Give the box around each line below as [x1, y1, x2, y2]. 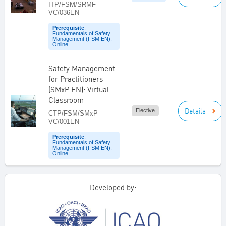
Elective [136, 107, 155, 114]
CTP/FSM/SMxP [48, 109, 98, 117]
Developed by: [90, 182, 136, 192]
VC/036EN [48, 8, 79, 16]
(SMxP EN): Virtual [48, 84, 109, 94]
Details [185, 106, 206, 116]
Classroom [48, 95, 84, 105]
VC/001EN [48, 117, 79, 125]
